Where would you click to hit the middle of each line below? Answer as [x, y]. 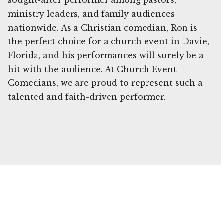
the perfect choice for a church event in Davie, [109, 42]
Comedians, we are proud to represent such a [105, 83]
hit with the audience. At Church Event [92, 69]
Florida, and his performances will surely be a [106, 55]
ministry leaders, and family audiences [91, 14]
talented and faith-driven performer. [87, 97]
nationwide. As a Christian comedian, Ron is [103, 28]
